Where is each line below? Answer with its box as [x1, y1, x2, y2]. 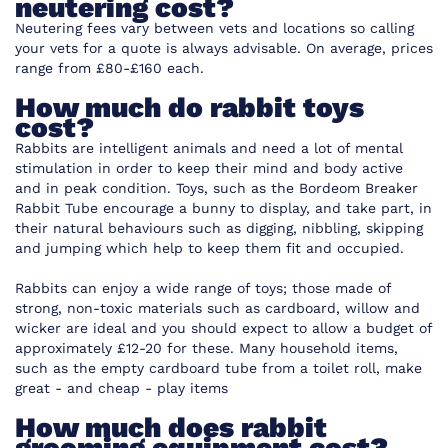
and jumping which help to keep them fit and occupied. [15, 240, 404, 257]
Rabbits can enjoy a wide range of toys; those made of [15, 280, 391, 297]
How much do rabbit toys [15, 91, 364, 125]
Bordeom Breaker [299, 180, 418, 197]
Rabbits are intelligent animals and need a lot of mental [15, 140, 403, 157]
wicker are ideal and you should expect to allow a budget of [15, 320, 432, 337]
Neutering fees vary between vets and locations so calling [15, 20, 414, 37]
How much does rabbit [15, 411, 327, 445]
